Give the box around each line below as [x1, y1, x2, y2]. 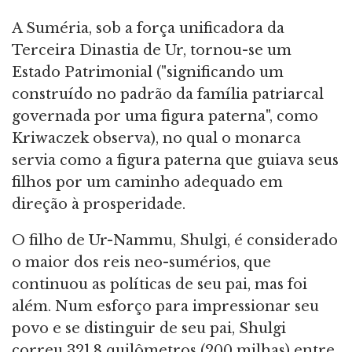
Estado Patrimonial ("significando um [12, 63, 284, 81]
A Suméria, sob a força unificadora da [12, 19, 284, 37]
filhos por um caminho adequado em [12, 173, 283, 191]
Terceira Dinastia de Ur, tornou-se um [12, 41, 291, 59]
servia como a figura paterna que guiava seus [12, 151, 339, 169]
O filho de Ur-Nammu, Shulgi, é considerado [12, 231, 338, 249]
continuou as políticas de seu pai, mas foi [12, 275, 307, 293]
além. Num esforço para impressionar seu [12, 297, 319, 315]
